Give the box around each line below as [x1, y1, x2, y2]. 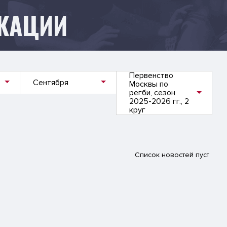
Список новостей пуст [134, 150, 209, 159]
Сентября [33, 77, 68, 88]
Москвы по [129, 79, 168, 89]
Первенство [129, 70, 173, 81]
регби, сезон [129, 88, 175, 98]
